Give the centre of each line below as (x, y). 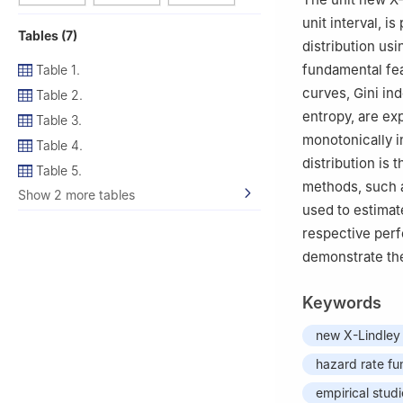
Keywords (342, 303)
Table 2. (59, 94)
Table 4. (59, 145)
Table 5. (59, 170)
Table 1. (58, 69)
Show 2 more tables (76, 194)
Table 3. (59, 120)
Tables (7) (48, 35)
